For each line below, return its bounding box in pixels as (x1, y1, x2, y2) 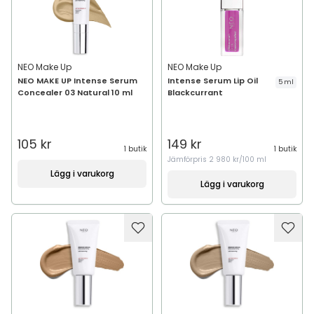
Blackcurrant (168, 87, 223, 98)
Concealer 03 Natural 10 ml (18, 87, 132, 98)
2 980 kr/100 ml (209, 154, 266, 165)
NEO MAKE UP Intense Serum (18, 75, 137, 86)
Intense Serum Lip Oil (168, 75, 258, 86)
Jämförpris (168, 154, 209, 165)
